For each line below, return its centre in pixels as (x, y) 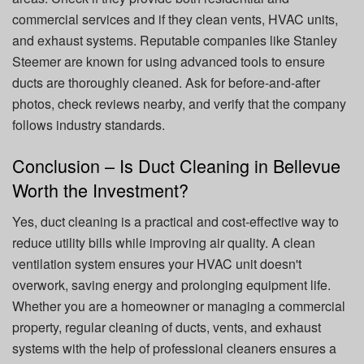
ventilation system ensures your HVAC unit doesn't (157, 263)
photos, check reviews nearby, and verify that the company (179, 104)
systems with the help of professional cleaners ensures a (174, 348)
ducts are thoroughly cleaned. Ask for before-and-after (166, 83)
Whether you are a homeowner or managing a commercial (179, 305)
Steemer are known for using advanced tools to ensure (169, 62)
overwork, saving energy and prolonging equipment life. (171, 284)
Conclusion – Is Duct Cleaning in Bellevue (176, 165)
